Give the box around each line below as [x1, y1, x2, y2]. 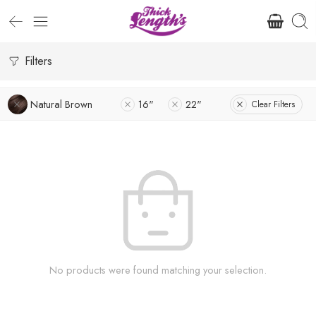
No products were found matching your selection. [49, 262, 267, 277]
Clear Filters [252, 97, 295, 111]
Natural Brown [30, 97, 92, 111]
